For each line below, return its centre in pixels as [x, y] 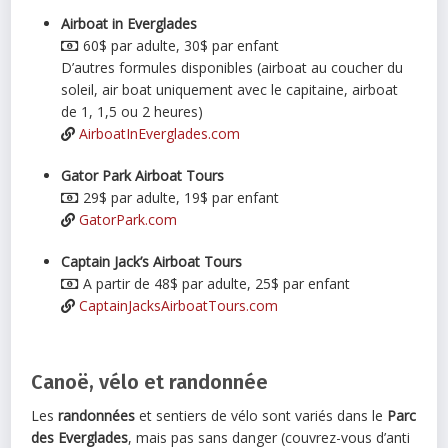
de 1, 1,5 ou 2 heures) [132, 112]
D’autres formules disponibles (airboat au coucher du [232, 68]
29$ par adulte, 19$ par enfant [179, 198]
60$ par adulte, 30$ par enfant [179, 46]
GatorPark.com [128, 220]
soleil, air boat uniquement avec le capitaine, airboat [230, 90]
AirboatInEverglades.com [160, 134]
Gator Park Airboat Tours [143, 176]
